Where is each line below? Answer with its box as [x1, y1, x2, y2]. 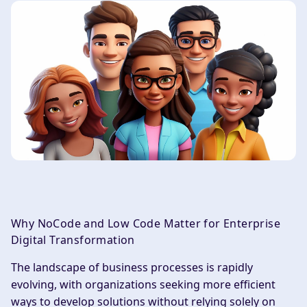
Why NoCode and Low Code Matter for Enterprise [11, 216, 280, 232]
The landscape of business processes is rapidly [11, 260, 253, 275]
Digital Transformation [11, 232, 135, 248]
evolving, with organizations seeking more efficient [11, 277, 275, 293]
